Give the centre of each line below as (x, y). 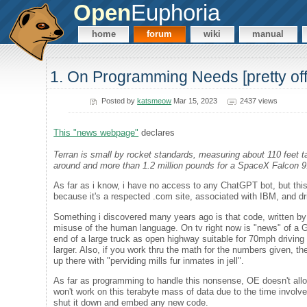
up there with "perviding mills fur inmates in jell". (149, 260)
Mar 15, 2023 (195, 100)
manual (268, 34)
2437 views (258, 100)
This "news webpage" (96, 132)
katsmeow (155, 100)
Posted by (120, 100)
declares (157, 132)
